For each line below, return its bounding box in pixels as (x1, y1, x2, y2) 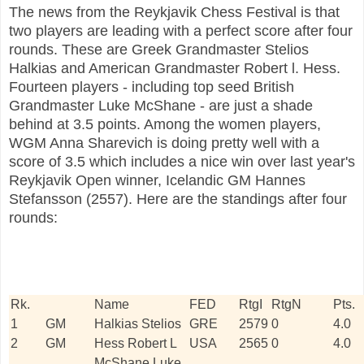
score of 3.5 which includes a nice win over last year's (9, 153, 355, 170)
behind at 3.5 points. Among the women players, (9, 115, 321, 132)
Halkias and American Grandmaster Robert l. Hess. (9, 59, 340, 76)
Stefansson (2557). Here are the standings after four (9, 190, 347, 207)
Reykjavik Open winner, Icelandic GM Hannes (9, 171, 305, 188)
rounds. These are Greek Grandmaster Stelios (9, 41, 309, 58)
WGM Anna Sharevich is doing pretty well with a (9, 134, 319, 151)
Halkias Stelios (94, 316, 181, 331)
